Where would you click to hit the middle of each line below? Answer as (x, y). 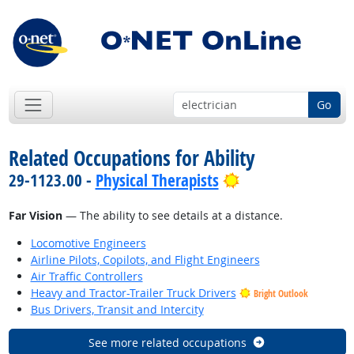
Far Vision (35, 216)
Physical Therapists (157, 181)
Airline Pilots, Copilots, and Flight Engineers (145, 260)
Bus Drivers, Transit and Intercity (117, 310)
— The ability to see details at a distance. (172, 216)
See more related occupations (167, 342)
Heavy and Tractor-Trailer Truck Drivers (133, 293)
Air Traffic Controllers (87, 277)
